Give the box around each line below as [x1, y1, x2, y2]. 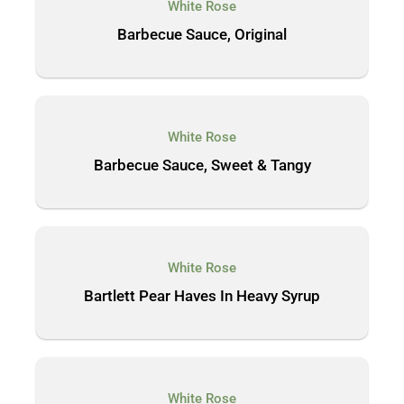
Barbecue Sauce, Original [117, 25, 287, 43]
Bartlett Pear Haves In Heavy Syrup [84, 287, 320, 305]
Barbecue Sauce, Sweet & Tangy [93, 156, 311, 174]
